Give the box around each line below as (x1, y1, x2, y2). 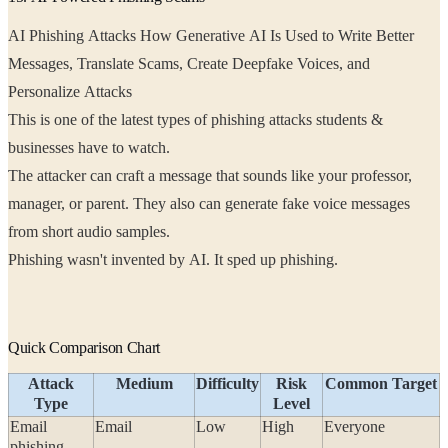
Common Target (325, 375, 437, 393)
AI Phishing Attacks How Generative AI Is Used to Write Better (8, 27, 414, 45)
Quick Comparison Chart (8, 339, 160, 357)
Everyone (324, 418, 385, 436)
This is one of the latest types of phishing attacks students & (8, 111, 383, 129)
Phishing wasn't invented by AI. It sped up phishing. (8, 251, 342, 269)
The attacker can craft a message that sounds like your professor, (8, 167, 412, 185)
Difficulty (196, 375, 259, 393)
